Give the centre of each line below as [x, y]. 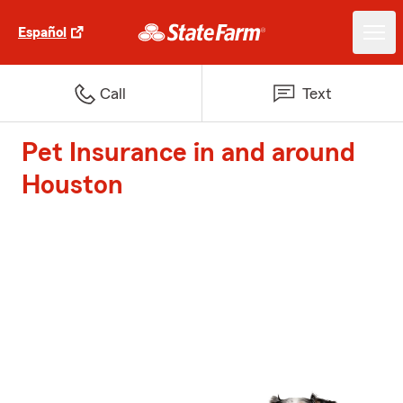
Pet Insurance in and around [188, 153]
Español [42, 32]
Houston [72, 185]
